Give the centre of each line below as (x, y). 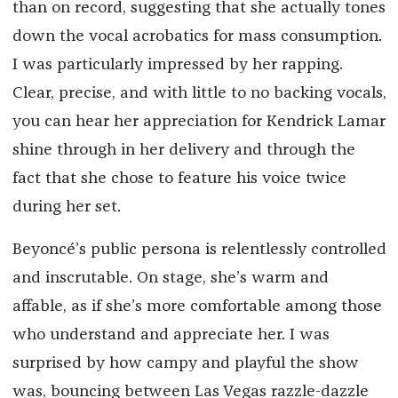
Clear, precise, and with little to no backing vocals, (199, 94)
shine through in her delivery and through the (183, 151)
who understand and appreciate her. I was (171, 335)
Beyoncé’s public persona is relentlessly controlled (199, 250)
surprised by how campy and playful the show (185, 364)
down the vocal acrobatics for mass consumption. (197, 37)
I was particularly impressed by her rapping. (177, 65)
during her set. (66, 207)
